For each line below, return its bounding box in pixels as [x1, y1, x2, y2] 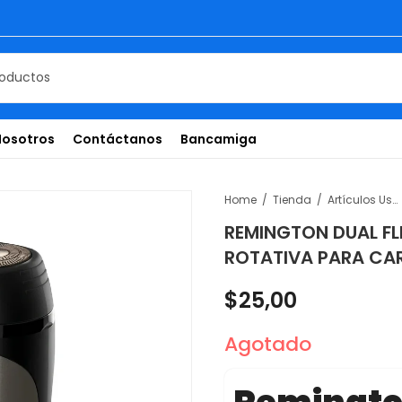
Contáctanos [73, 129, 163, 148]
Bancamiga [180, 129, 258, 148]
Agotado [223, 329, 311, 358]
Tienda [272, 192, 311, 207]
